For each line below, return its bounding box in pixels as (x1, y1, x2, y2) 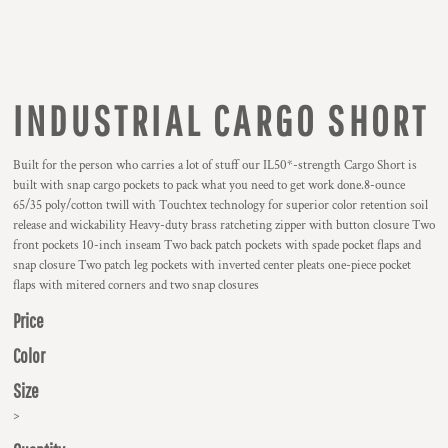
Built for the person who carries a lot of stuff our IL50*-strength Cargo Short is (13, 157, 417, 174)
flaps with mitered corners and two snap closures (13, 277, 259, 294)
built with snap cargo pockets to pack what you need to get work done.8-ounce (13, 177, 405, 194)
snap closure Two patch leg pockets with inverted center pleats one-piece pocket (13, 257, 411, 274)
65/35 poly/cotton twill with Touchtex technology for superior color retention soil (13, 197, 428, 214)
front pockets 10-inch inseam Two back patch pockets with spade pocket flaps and (13, 237, 421, 254)
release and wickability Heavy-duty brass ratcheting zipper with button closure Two (13, 217, 435, 234)
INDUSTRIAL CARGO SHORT (13, 96, 430, 144)
